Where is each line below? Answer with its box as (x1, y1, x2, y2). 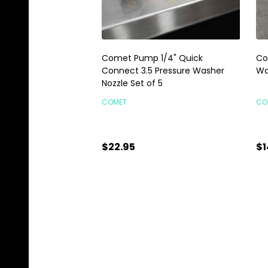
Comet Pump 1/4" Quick (102, 51, 203, 64)
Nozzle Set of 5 (102, 77, 163, 89)
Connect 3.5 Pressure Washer (102, 64, 224, 77)
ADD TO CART (141, 192, 201, 205)
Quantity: (103, 187, 145, 202)
